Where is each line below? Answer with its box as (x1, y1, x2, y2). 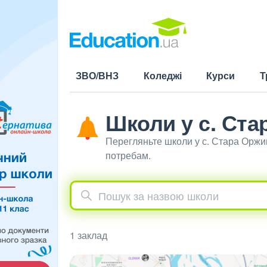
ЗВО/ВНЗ (76, 69, 119, 82)
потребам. (105, 148, 151, 162)
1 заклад (70, 228, 107, 242)
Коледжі (143, 69, 182, 82)
